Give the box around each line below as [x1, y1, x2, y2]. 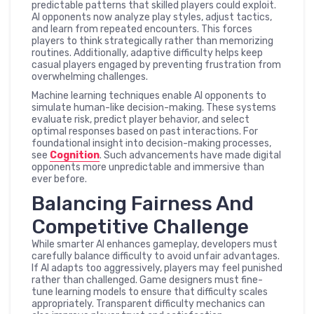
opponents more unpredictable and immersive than [32, 161, 264, 173]
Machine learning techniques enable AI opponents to [32, 90, 266, 102]
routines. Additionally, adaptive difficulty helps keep [32, 47, 263, 59]
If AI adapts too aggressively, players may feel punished [32, 262, 282, 274]
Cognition [50, 149, 100, 161]
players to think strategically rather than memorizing [32, 35, 273, 47]
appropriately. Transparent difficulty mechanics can [32, 298, 265, 310]
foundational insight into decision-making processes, [32, 137, 271, 149]
